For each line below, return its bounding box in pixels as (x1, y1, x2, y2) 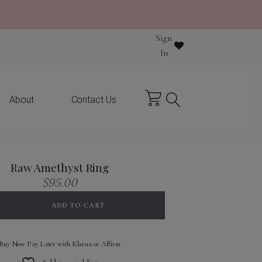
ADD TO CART (51, 201, 105, 209)
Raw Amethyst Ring (10, 160, 109, 175)
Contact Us (71, 94, 116, 105)
